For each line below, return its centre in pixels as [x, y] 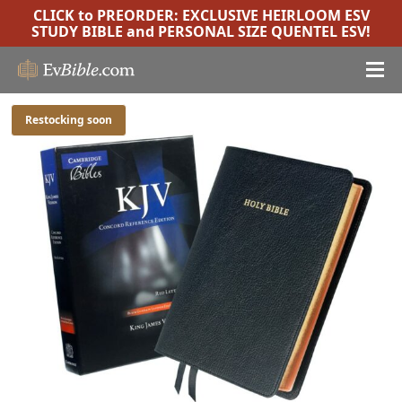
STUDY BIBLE [77, 31]
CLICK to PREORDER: [107, 15]
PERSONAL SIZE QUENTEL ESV [262, 31]
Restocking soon [69, 120]
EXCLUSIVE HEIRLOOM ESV [275, 15]
